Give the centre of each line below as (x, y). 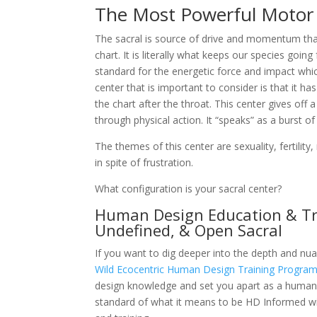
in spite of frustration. (144, 162)
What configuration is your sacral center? (189, 188)
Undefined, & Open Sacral (189, 230)
